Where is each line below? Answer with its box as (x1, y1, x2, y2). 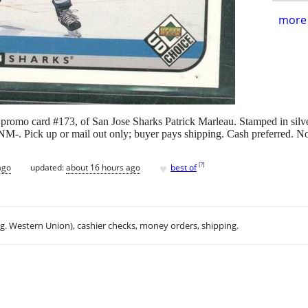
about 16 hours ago (66, 161, 140, 173)
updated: (30, 161, 66, 173)
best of (170, 161, 197, 173)
